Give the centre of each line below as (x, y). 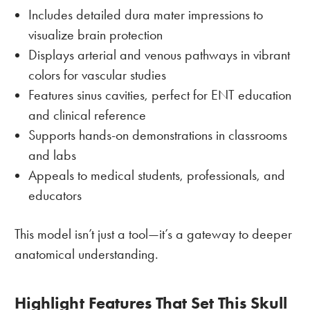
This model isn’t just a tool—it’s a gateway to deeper (153, 234)
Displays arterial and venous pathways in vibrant (159, 55)
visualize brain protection (95, 35)
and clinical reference (87, 115)
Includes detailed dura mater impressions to (145, 15)
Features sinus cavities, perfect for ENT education (159, 95)
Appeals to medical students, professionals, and (156, 175)
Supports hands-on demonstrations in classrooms (157, 135)
